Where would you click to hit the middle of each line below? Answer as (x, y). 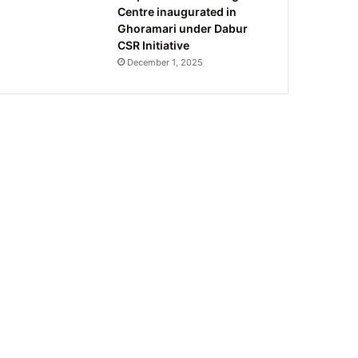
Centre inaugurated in (177, 11)
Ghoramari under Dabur (183, 28)
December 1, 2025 (165, 62)
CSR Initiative (154, 45)
